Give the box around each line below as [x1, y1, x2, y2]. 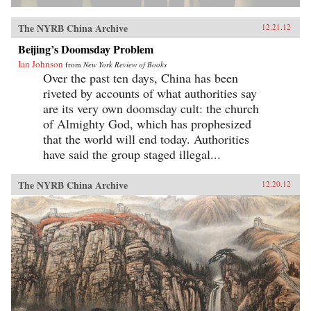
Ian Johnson [18, 58, 63, 71]
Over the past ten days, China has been [43, 69, 238, 87]
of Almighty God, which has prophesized [43, 115, 251, 133]
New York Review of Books [83, 59, 167, 70]
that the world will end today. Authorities [43, 131, 249, 148]
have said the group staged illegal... [43, 146, 221, 163]
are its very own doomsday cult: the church [43, 100, 259, 117]
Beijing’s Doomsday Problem [18, 41, 153, 58]
